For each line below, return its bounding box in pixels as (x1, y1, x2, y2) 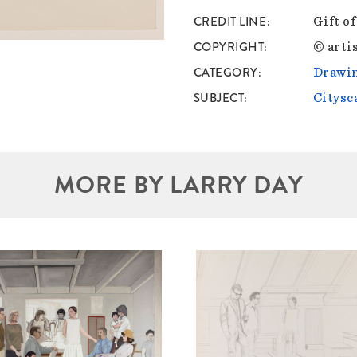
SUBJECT (193, 89, 245, 108)
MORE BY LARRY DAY (54, 167, 303, 203)
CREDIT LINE (193, 13, 267, 31)
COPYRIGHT (193, 38, 265, 57)
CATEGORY (193, 64, 258, 82)
